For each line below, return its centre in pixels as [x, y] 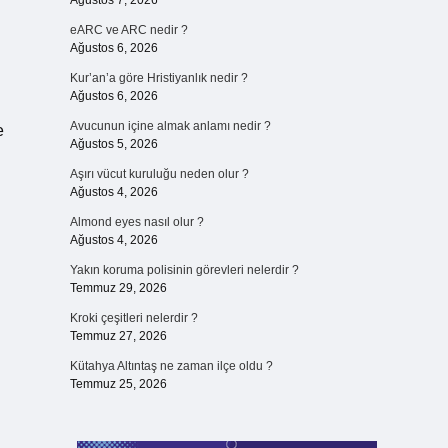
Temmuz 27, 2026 [118, 336]
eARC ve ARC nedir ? [128, 30]
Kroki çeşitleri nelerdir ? [133, 318]
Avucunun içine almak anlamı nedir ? [170, 126]
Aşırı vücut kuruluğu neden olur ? [159, 174]
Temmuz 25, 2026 [118, 384]
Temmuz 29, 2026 [118, 288]
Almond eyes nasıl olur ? [136, 222]
